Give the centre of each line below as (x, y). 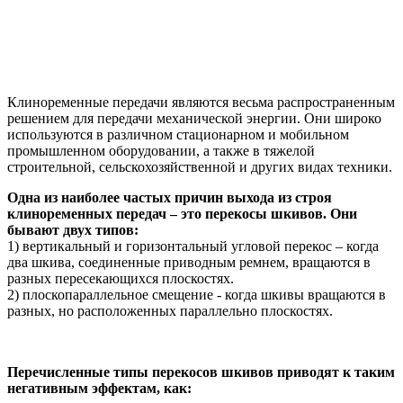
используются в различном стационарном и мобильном (178, 135)
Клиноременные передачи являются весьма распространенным (201, 103)
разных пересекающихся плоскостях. (121, 279)
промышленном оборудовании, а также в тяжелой (161, 151)
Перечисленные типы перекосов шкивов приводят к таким (201, 372)
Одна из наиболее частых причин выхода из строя (170, 198)
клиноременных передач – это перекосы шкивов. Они (182, 214)
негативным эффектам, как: (99, 389)
